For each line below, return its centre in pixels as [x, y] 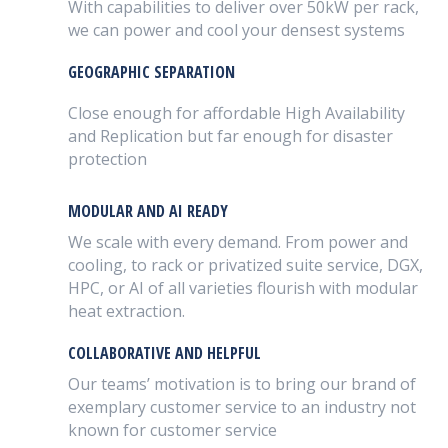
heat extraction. [126, 311]
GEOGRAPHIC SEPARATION [151, 72]
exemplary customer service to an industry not [241, 407]
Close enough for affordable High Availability [236, 113]
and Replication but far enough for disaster [230, 136]
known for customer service [172, 430]
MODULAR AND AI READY [147, 211]
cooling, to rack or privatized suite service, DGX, [245, 265]
